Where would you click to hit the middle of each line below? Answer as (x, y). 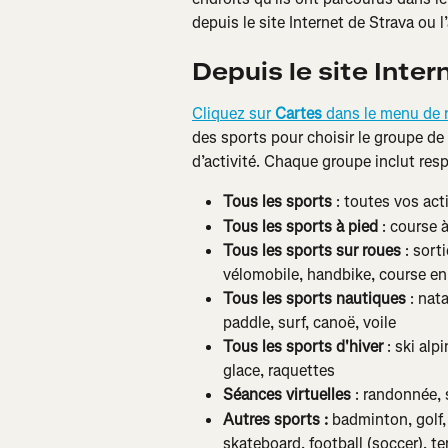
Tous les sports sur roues (312, 251)
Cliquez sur (233, 114)
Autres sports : (275, 419)
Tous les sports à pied (300, 226)
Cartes (298, 114)
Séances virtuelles (287, 395)
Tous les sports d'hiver (303, 347)
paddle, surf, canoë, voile (309, 323)
